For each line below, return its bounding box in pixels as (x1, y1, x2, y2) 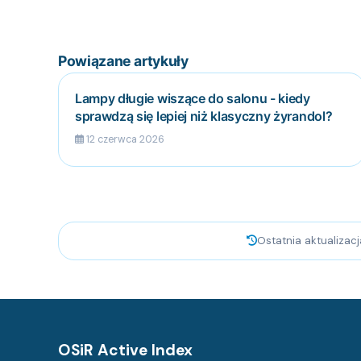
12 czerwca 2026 (84, 133, 164, 147)
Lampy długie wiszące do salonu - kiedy (75, 90, 310, 107)
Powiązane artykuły (58, 52, 189, 70)
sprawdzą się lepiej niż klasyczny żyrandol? (75, 108, 333, 125)
